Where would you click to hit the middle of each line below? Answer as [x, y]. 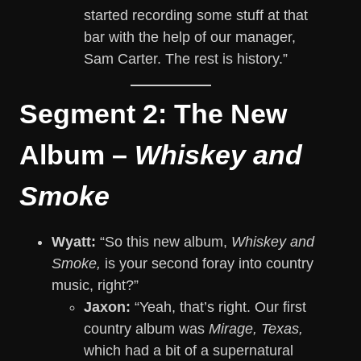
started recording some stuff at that [196, 16]
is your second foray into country [207, 264]
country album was [146, 329]
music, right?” [95, 286]
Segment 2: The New [153, 114]
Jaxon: [107, 307]
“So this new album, [164, 242]
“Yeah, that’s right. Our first [218, 307]
